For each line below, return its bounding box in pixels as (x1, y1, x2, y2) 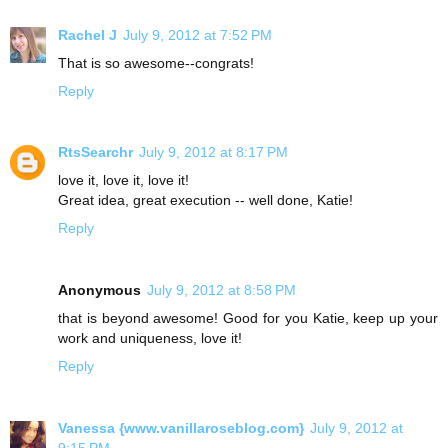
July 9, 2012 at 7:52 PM (123, 26, 272, 43)
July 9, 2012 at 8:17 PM (139, 144, 288, 161)
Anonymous (58, 282, 141, 299)
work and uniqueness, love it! (58, 330, 242, 347)
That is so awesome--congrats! (58, 54, 254, 71)
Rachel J (58, 26, 117, 43)
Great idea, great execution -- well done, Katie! (58, 192, 353, 209)
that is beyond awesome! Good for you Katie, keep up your (58, 310, 438, 327)
